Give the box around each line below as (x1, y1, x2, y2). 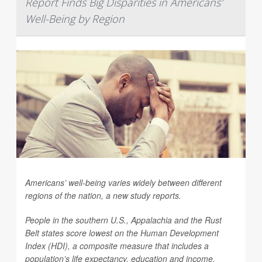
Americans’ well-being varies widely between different (25, 177, 222, 188)
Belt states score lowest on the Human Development (25, 227, 219, 239)
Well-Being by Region (25, 12, 125, 26)
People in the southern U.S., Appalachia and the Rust (25, 214, 222, 226)
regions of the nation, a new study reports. (25, 189, 181, 201)
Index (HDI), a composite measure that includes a (25, 240, 209, 251)
